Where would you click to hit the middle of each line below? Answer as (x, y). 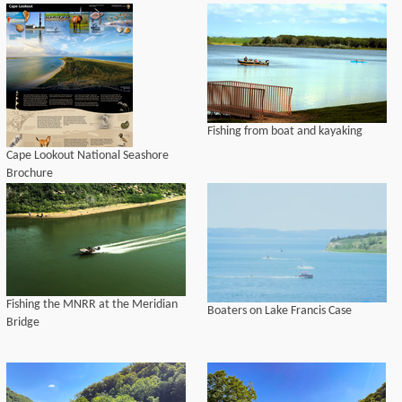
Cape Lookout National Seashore (87, 156)
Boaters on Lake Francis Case (280, 311)
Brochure (30, 174)
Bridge (23, 323)
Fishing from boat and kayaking (285, 131)
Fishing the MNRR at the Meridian (92, 305)
